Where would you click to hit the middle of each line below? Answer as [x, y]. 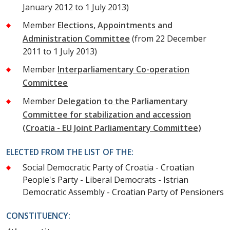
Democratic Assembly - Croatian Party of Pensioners [123, 192]
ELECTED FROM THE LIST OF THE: [70, 152]
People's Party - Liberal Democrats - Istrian [106, 179]
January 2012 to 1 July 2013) [76, 7]
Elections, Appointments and [115, 25]
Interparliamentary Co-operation [123, 69]
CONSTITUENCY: [38, 215]
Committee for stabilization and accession [107, 114]
